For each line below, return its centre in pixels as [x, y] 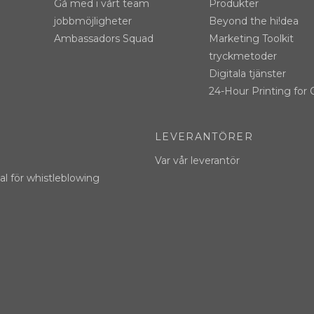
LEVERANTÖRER [204, 137]
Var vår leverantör [197, 161]
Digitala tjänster [247, 74]
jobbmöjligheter [93, 21]
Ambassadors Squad [104, 39]
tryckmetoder [243, 56]
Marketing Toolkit [251, 39]
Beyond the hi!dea [254, 21]
